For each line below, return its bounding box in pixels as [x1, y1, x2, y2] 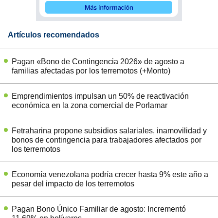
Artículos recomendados [8, 30, 99, 39]
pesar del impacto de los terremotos [12, 179, 134, 188]
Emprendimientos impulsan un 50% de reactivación [12, 91, 189, 100]
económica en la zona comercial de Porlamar [12, 101, 167, 109]
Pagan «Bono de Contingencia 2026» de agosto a [12, 57, 184, 66]
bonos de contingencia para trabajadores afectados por [12, 135, 201, 144]
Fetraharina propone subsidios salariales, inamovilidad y [12, 126, 207, 135]
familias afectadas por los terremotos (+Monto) [12, 66, 170, 75]
